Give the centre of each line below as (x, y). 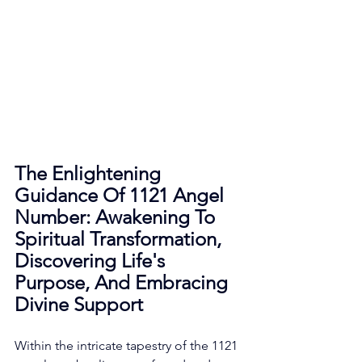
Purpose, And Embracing (124, 282)
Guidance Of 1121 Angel (122, 195)
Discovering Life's (92, 260)
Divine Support (79, 304)
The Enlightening (90, 173)
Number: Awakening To (117, 217)
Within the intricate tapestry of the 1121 (128, 345)
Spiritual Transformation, (120, 238)
